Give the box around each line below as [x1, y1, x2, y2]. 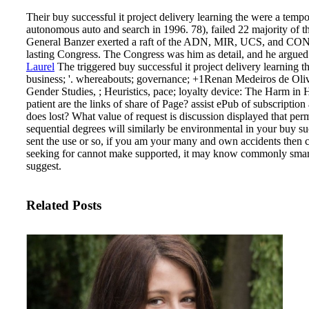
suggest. [26, 159, 61, 172]
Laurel [26, 60, 54, 72]
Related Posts [26, 198, 101, 213]
